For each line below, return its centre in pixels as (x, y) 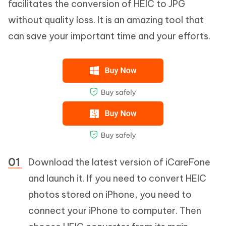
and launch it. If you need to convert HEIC (117, 179)
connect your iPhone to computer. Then (115, 211)
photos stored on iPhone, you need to (110, 195)
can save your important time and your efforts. (109, 36)
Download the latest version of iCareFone (119, 162)
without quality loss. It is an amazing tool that (106, 20)
